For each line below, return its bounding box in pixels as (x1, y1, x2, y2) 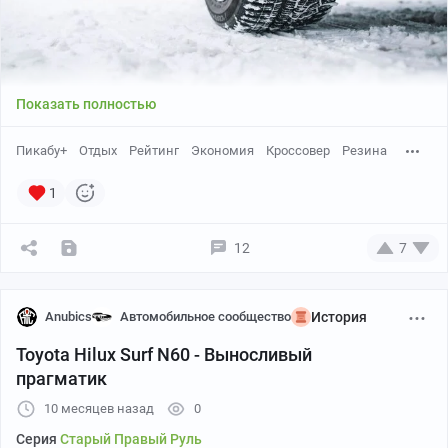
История (311, 308, 367, 325)
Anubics (45, 308, 92, 324)
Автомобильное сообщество (120, 308, 291, 324)
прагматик (16, 367, 107, 389)
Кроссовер (266, 142, 330, 158)
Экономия (191, 142, 254, 158)
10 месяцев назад (44, 400, 154, 416)
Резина (342, 142, 387, 158)
